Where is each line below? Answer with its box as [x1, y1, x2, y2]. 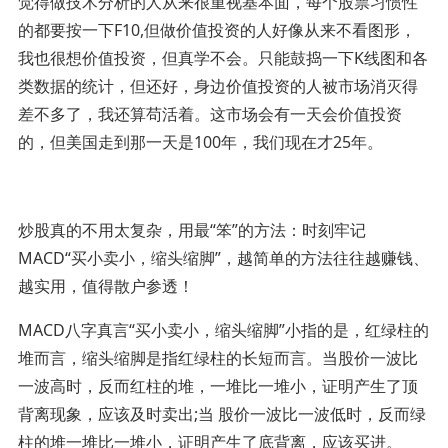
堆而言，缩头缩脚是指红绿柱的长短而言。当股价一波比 [17, 346, 418, 369]
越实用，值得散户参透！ [17, 274, 194, 297]
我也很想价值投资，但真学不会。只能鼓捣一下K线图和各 [17, 46, 428, 69]
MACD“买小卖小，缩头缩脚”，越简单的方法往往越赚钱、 [17, 246, 429, 269]
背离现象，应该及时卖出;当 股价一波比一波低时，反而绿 [17, 402, 426, 425]
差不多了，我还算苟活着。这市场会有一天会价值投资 [17, 102, 402, 125]
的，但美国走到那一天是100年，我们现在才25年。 [17, 130, 383, 153]
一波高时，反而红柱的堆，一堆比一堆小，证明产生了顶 [17, 374, 418, 397]
